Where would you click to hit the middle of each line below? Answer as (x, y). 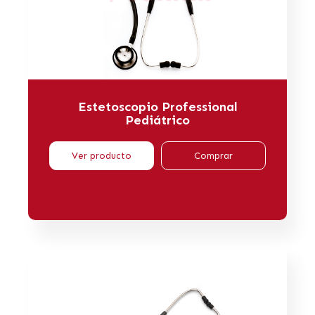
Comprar (213, 156)
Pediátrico (157, 121)
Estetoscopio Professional (157, 107)
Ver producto (102, 156)
